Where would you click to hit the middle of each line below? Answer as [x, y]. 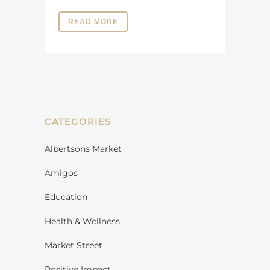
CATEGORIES [78, 121]
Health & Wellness [82, 221]
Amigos [61, 173]
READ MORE [93, 21]
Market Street [74, 245]
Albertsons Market [83, 149]
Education [66, 197]
